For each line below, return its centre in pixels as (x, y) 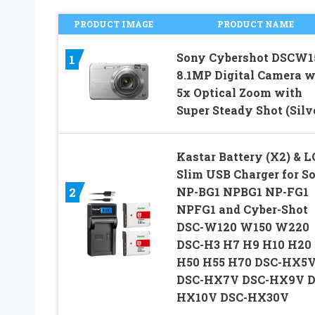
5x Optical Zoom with (239, 92)
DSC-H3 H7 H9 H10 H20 (244, 244)
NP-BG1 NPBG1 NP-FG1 (242, 191)
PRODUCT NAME (256, 24)
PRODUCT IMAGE (113, 24)
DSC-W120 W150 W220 (243, 226)
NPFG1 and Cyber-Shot (242, 209)
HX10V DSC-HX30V (232, 297)
